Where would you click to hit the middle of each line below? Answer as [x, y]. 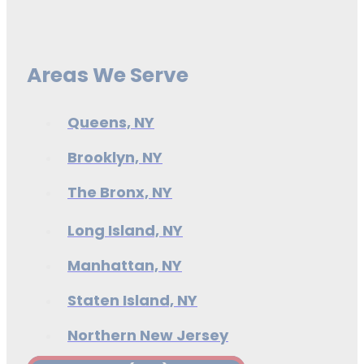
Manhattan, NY [125, 265]
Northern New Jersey [148, 335]
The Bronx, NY [120, 192]
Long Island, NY [125, 230]
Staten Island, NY [132, 300]
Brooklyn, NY [115, 157]
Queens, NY [111, 122]
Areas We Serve [108, 75]
